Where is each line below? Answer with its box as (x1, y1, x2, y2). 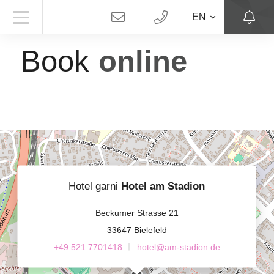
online (98, 44, 187, 78)
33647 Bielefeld (106, 224, 167, 235)
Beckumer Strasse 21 (95, 207, 179, 218)
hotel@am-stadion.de (136, 242, 220, 252)
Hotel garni (68, 180, 121, 192)
